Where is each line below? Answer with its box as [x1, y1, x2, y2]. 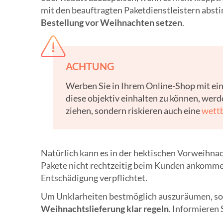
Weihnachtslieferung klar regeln [41, 203, 169, 215]
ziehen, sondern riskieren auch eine [66, 105, 202, 116]
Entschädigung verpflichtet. [41, 172, 147, 184]
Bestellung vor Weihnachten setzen [41, 17, 182, 28]
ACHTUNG [66, 60, 114, 73]
